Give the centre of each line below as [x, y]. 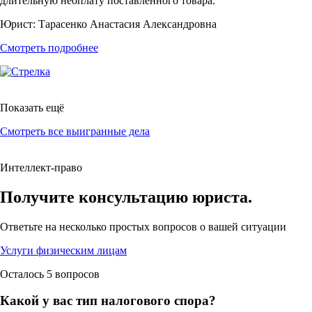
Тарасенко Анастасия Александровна [126, 24]
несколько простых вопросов [128, 226]
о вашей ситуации [242, 226]
